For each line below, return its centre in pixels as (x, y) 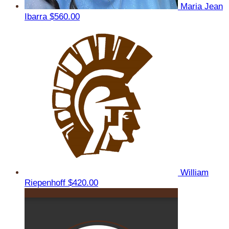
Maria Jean (202, 6)
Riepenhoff (46, 182)
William (194, 172)
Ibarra (37, 16)
